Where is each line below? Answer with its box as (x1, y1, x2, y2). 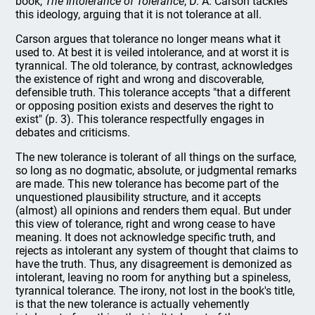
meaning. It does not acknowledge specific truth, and (15, 231, 276, 244)
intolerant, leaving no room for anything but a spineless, (15, 271, 291, 284)
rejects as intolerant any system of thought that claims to (15, 244, 299, 257)
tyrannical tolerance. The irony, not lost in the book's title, (15, 284, 295, 297)
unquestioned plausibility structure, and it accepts (15, 191, 262, 204)
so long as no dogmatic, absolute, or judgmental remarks (15, 164, 297, 177)
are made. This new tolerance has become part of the (15, 177, 279, 191)
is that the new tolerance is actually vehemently (15, 297, 250, 311)
